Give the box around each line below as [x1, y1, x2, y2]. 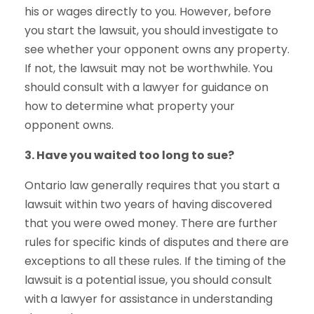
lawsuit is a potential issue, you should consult [25, 272, 272, 288]
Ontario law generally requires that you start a [25, 177, 280, 193]
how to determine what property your [25, 98, 235, 114]
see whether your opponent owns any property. [25, 41, 289, 57]
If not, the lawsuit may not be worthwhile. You [25, 60, 273, 76]
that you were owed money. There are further [25, 215, 278, 231]
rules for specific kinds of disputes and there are [25, 234, 289, 250]
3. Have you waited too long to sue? [25, 147, 234, 163]
